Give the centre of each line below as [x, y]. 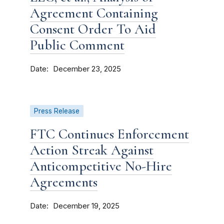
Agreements [64, 182]
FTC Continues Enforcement [109, 134]
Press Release [57, 111]
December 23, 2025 [87, 69]
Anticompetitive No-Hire [101, 166]
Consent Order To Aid [93, 29]
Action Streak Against [92, 150]
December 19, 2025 [86, 206]
